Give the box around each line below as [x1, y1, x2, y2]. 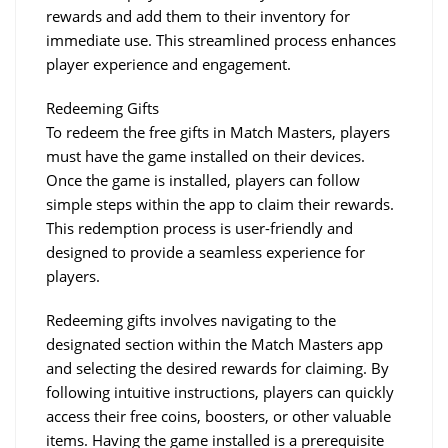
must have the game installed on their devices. [46, 145, 365, 166]
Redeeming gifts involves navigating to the [46, 309, 336, 330]
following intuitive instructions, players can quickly [46, 381, 394, 402]
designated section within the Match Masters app [46, 333, 383, 354]
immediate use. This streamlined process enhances [46, 29, 396, 50]
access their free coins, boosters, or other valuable [46, 405, 391, 426]
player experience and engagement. [46, 53, 291, 74]
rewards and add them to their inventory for [46, 5, 350, 26]
